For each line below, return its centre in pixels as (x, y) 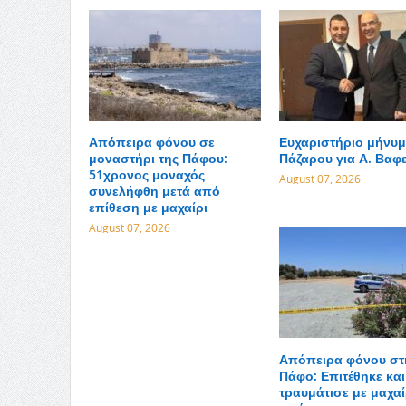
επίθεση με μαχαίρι (148, 208)
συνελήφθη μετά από (154, 191)
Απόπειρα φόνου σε (151, 142)
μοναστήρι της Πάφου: (158, 159)
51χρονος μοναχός (146, 175)
